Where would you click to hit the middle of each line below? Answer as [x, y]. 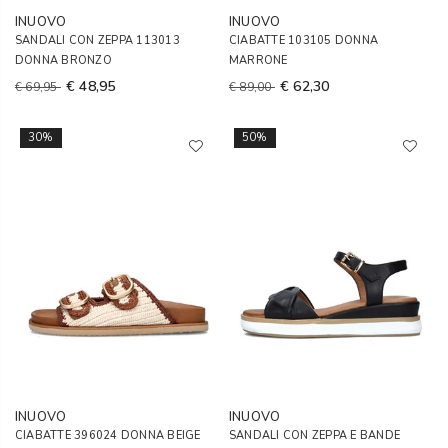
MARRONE [258, 60]
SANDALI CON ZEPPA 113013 [97, 40]
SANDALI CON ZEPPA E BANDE [314, 435]
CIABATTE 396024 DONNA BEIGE [108, 435]
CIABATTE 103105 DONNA [304, 40]
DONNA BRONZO [63, 60]
